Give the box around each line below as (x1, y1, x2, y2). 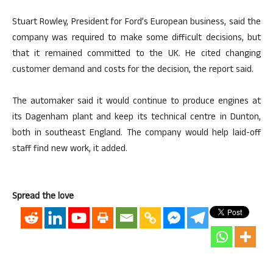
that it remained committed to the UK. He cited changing (12, 47, 261, 62)
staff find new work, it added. (12, 142, 127, 157)
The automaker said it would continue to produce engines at (12, 94, 261, 110)
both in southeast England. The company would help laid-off (12, 126, 261, 141)
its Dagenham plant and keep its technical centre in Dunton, (12, 110, 261, 126)
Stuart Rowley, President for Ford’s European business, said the (12, 15, 261, 30)
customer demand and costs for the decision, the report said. (12, 63, 253, 78)
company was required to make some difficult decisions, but (12, 31, 261, 46)
